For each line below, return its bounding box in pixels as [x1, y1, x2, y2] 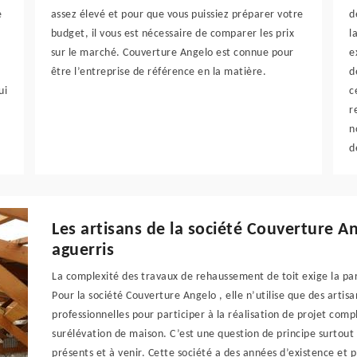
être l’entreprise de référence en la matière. [50, 66, 267, 78]
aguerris [52, 241, 115, 260]
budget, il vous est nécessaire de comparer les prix [50, 28, 295, 40]
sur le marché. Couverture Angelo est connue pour [50, 47, 294, 59]
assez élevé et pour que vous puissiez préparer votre [50, 9, 304, 21]
